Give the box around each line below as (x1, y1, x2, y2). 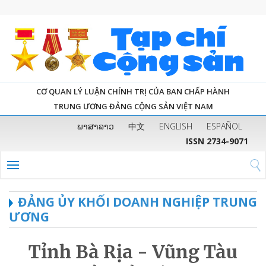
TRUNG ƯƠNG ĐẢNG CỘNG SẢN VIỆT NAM (53, 100, 213, 112)
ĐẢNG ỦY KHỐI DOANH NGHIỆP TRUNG (18, 193, 257, 210)
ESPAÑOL (207, 120, 242, 132)
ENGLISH (159, 120, 192, 132)
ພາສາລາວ (77, 120, 114, 132)
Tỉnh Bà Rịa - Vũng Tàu (28, 240, 237, 263)
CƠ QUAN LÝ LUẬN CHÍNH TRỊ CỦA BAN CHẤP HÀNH (36, 85, 230, 97)
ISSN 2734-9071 (186, 135, 248, 147)
